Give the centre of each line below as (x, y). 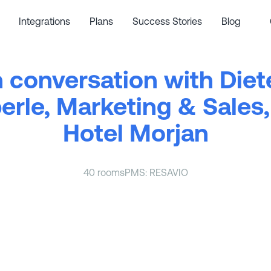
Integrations (45, 21)
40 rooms (104, 173)
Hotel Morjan (135, 133)
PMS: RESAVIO (156, 173)
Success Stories (168, 21)
